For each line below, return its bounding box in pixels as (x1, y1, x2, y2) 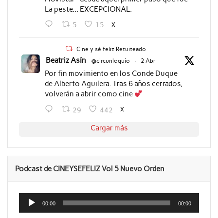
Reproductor (18, 191, 61, 200)
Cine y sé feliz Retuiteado (76, 46, 146, 53)
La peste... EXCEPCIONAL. (44, 4, 132, 14)
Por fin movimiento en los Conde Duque (44, 69, 178, 78)
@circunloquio (91, 57, 130, 65)
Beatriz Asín (45, 56, 86, 65)
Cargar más (90, 123, 128, 132)
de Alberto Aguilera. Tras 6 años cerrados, (44, 79, 182, 89)
